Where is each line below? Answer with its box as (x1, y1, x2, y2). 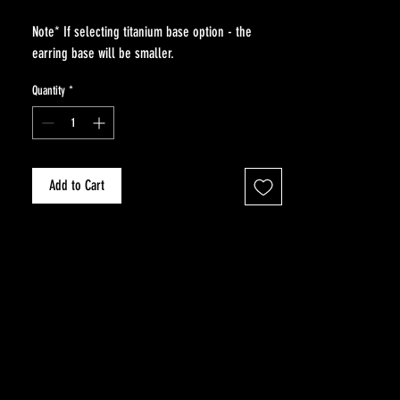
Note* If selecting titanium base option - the (32, 22, 252, 40)
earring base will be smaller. (32, 44, 178, 62)
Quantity (32, 82, 65, 98)
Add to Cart (49, 176, 104, 194)
